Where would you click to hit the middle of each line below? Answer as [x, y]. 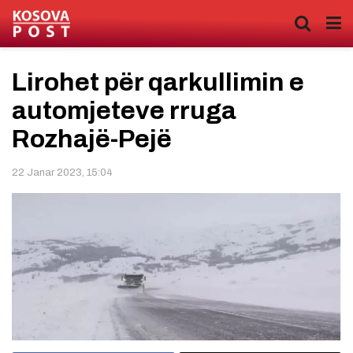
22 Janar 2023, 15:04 [62, 172]
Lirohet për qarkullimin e [158, 82]
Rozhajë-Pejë [92, 139]
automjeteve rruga [124, 111]
